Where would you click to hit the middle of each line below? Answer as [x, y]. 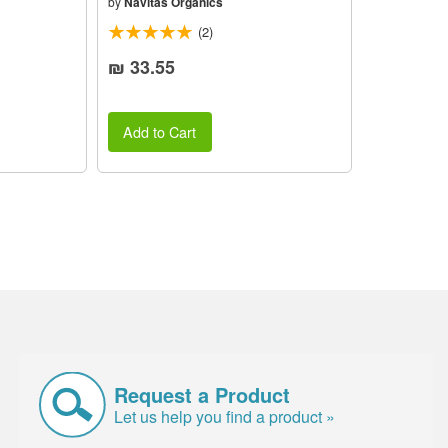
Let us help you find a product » [225, 416]
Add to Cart [160, 131]
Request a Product [202, 394]
